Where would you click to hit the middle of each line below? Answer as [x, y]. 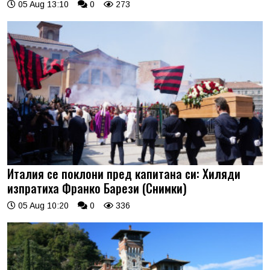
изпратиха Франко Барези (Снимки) [97, 188]
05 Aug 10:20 [42, 205]
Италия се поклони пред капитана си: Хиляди [124, 173]
